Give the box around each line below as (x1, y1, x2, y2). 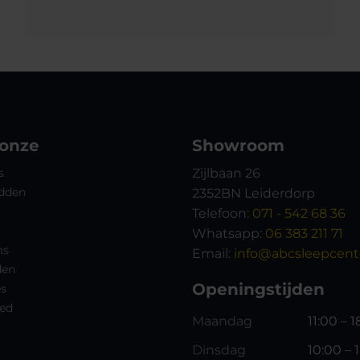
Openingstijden (192, 280, 325, 300)
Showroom (192, 135, 284, 155)
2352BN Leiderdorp (192, 185, 315, 201)
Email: (192, 245, 234, 261)
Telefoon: (192, 205, 252, 221)
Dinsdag (192, 342, 246, 358)
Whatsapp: (192, 225, 265, 241)
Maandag (192, 313, 252, 329)
